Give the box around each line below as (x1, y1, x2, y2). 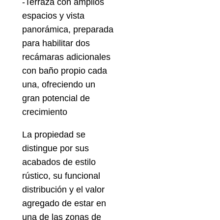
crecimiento (22, 107, 67, 117)
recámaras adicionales (22, 52, 110, 62)
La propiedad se (22, 130, 85, 140)
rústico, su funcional (22, 171, 100, 181)
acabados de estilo (22, 157, 96, 167)
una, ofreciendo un (22, 80, 95, 90)
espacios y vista (22, 11, 84, 21)
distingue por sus (22, 143, 89, 154)
